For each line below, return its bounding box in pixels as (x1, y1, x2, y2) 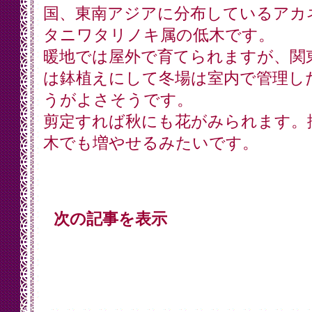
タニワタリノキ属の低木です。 (42, 26, 274, 44)
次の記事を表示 (53, 210, 167, 228)
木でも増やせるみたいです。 (42, 134, 258, 152)
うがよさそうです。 (42, 91, 193, 109)
